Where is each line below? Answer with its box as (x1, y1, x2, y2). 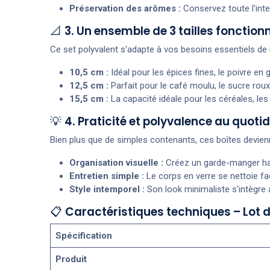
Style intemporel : (69, 183, 145, 195)
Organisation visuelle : (69, 157, 163, 168)
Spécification (55, 230, 112, 241)
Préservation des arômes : (69, 2, 181, 14)
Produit (55, 253, 87, 265)
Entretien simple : (69, 170, 144, 181)
